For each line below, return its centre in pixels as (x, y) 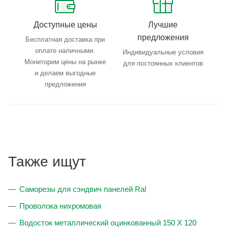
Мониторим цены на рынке (65, 62)
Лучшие (163, 25)
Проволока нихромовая (60, 206)
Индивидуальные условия (163, 52)
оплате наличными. (65, 51)
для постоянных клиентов (163, 64)
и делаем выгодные (65, 73)
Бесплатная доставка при (65, 40)
